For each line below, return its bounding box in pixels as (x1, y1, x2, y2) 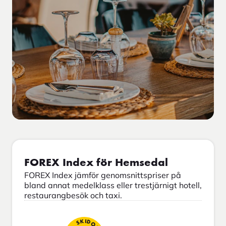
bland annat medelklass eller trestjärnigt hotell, (24, 180, 202, 190)
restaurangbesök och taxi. (24, 190, 122, 200)
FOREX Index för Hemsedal (24, 157, 168, 168)
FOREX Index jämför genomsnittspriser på (24, 169, 181, 180)
